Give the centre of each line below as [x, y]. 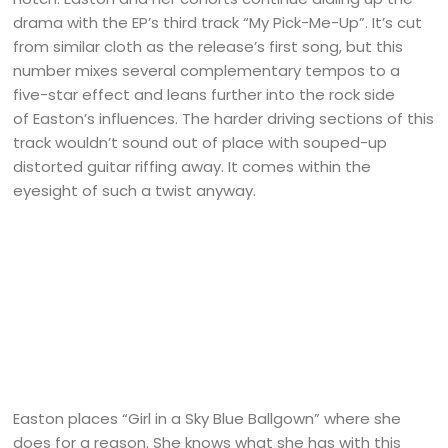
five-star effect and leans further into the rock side [204, 95]
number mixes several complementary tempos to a [207, 71]
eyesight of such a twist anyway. [135, 191]
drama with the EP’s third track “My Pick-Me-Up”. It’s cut [218, 23]
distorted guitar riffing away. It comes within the [192, 167]
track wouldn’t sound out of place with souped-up [200, 143]
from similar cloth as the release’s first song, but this [208, 47]
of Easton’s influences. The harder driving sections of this [224, 119]
